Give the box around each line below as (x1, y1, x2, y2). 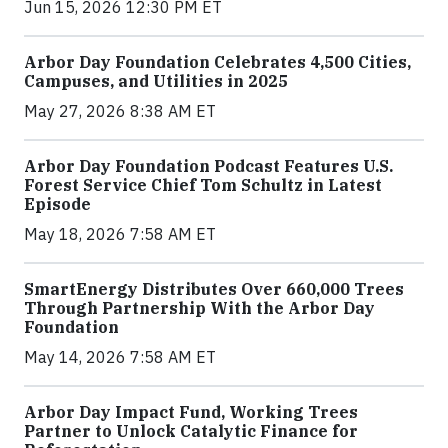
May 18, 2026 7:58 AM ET (24, 224, 216, 244)
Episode (24, 194, 91, 214)
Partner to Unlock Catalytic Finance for (24, 421, 358, 441)
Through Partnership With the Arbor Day (24, 298, 375, 318)
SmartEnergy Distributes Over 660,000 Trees (24, 279, 404, 299)
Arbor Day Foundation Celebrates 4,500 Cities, (24, 52, 411, 72)
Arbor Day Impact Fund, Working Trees (24, 402, 358, 422)
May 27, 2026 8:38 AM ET (24, 101, 216, 121)
